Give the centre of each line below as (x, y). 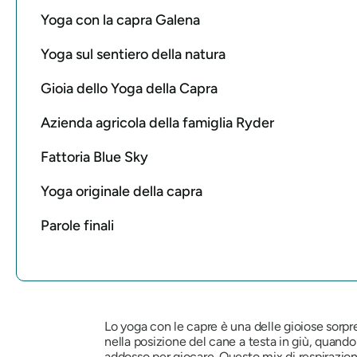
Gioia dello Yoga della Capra (129, 88)
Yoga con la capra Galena (122, 20)
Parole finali (77, 225)
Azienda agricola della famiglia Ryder (157, 122)
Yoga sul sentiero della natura (133, 54)
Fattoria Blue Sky (94, 157)
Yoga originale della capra (122, 191)
